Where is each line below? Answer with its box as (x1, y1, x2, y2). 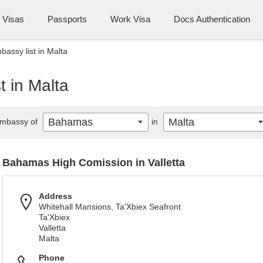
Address (39, 191, 72, 201)
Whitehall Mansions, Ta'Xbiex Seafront (39, 202, 181, 211)
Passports (48, 14, 87, 24)
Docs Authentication (174, 14, 250, 24)
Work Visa (110, 14, 150, 24)
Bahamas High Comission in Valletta (2, 157, 185, 168)
